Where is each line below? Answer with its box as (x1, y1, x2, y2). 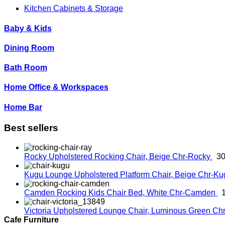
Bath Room (4, 63, 47, 72)
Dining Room (4, 43, 54, 52)
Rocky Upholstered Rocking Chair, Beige (24, 152, 172, 161)
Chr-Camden (169, 188, 217, 197)
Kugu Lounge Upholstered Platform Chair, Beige (24, 170, 198, 179)
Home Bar (4, 102, 42, 111)
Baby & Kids (4, 24, 52, 33)
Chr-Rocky (172, 152, 212, 161)
